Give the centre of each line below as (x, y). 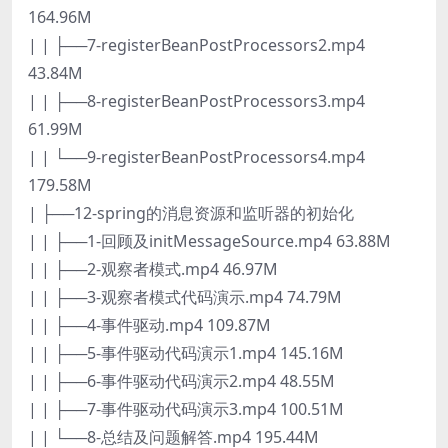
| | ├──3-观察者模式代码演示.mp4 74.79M (185, 296)
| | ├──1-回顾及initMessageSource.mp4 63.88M (209, 240)
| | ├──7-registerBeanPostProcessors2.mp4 (196, 44)
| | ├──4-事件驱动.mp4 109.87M (149, 324)
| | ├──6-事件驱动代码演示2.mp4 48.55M (181, 380)
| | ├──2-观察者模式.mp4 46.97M (153, 268)
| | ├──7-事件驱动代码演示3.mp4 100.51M (186, 408)
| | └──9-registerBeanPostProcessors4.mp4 (196, 156)
